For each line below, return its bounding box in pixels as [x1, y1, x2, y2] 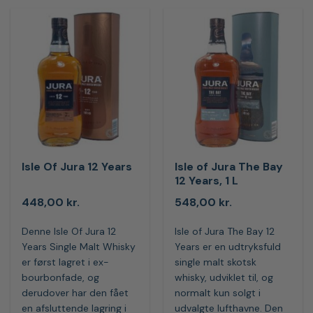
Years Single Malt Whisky [22, 240, 136, 253]
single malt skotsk [175, 255, 257, 268]
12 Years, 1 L [175, 173, 239, 189]
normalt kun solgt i [175, 286, 261, 299]
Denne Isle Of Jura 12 [22, 224, 117, 238]
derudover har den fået [22, 286, 129, 299]
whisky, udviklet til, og [175, 270, 274, 284]
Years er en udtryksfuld [175, 240, 282, 253]
